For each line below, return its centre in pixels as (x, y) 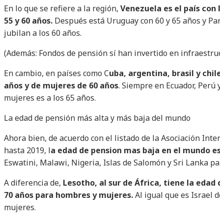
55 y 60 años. (28, 21)
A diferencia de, (33, 183)
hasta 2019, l (27, 151)
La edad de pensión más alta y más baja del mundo (97, 118)
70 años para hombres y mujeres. (69, 195)
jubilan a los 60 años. (43, 33)
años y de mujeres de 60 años (61, 86)
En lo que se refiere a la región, (62, 9)
